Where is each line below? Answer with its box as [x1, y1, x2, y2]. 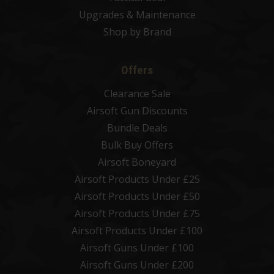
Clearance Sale [103, 87, 171, 101]
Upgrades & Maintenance [78, 8, 196, 22]
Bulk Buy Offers [101, 138, 173, 152]
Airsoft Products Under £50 [74, 190, 200, 204]
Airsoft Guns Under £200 [80, 258, 194, 272]
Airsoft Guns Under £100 [80, 241, 194, 255]
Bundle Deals [106, 121, 168, 135]
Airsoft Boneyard [98, 155, 176, 169]
